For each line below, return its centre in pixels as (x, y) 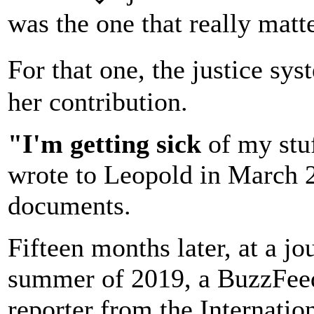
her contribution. (98, 101)
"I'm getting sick (104, 143)
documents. (69, 205)
